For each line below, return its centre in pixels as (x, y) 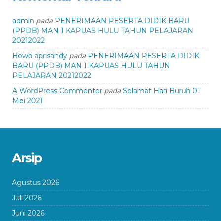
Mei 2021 (28, 101)
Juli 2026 (27, 198)
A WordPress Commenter (57, 91)
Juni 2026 (28, 213)
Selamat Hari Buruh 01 (162, 91)
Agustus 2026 (36, 183)
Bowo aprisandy (40, 56)
